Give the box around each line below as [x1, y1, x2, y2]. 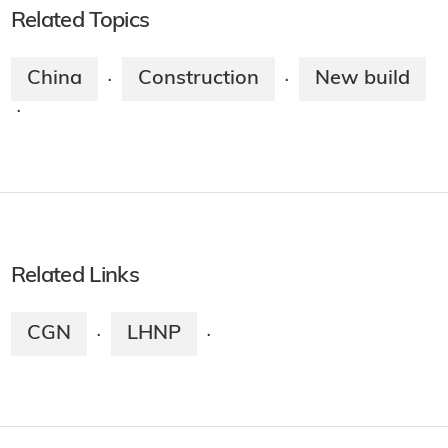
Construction [137, 69, 259, 90]
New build [314, 69, 410, 90]
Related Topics [10, 10, 150, 34]
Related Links [10, 265, 139, 289]
